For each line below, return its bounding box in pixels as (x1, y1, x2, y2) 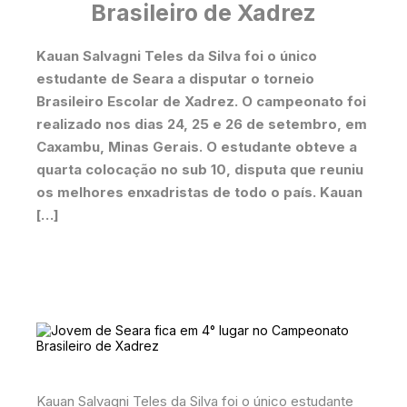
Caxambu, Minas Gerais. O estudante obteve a (36, 137, 357, 155)
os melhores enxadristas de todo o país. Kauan (36, 183, 362, 201)
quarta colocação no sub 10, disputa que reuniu (36, 160, 363, 178)
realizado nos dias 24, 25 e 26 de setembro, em (36, 114, 367, 133)
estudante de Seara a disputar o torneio (36, 69, 314, 87)
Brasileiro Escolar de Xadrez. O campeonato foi (36, 92, 366, 110)
